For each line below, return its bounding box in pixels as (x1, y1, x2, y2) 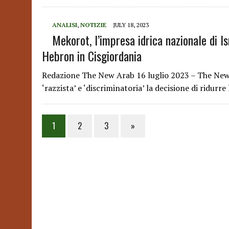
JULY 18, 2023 (113, 21, 149, 29)
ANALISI (52, 21, 77, 29)
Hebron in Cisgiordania (42, 47, 142, 65)
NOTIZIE (80, 21, 106, 29)
